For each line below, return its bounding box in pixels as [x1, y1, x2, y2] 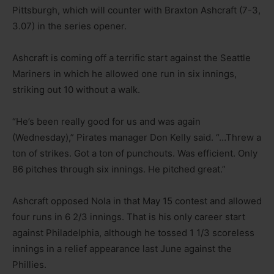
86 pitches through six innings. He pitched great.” [12, 163, 226, 176]
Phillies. [12, 259, 46, 271]
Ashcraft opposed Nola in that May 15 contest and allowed [12, 195, 262, 207]
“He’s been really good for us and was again [12, 116, 201, 128]
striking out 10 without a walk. [12, 84, 140, 96]
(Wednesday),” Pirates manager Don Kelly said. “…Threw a [12, 131, 261, 144]
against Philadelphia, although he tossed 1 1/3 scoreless [12, 227, 254, 239]
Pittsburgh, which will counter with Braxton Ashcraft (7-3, [12, 4, 261, 17]
